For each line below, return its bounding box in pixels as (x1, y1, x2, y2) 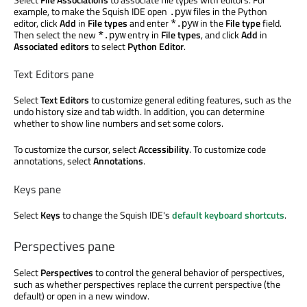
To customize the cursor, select (14, 142, 138, 157)
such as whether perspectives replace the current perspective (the (14, 276, 280, 291)
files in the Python (191, 4, 267, 19)
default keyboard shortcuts (172, 207, 284, 222)
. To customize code (189, 142, 266, 157)
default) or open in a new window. (14, 288, 149, 303)
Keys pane (14, 180, 61, 197)
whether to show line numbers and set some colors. (14, 116, 223, 131)
